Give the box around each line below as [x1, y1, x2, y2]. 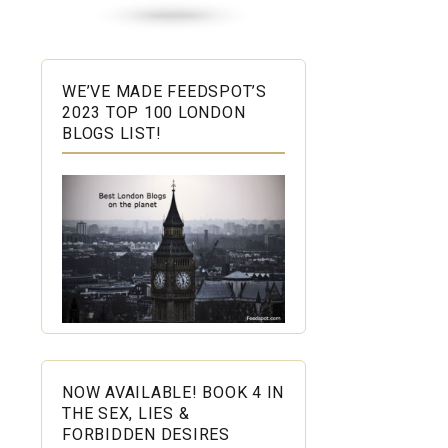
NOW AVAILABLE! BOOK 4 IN [62, 383, 284, 403]
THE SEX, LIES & [62, 404, 190, 424]
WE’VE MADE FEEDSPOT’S [62, 81, 267, 101]
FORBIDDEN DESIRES [62, 425, 230, 445]
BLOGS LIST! [62, 123, 162, 143]
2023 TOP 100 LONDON [62, 102, 246, 122]
